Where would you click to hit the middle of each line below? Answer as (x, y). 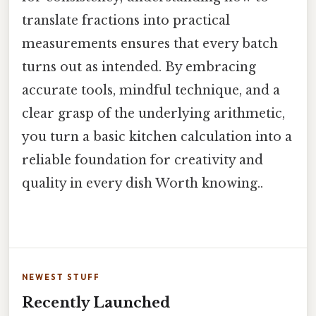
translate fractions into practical (126, 21)
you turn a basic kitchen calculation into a (157, 137)
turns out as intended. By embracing (139, 67)
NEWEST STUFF (61, 278)
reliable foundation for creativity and (142, 160)
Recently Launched (96, 303)
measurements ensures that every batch (150, 44)
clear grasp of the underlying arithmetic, (153, 114)
